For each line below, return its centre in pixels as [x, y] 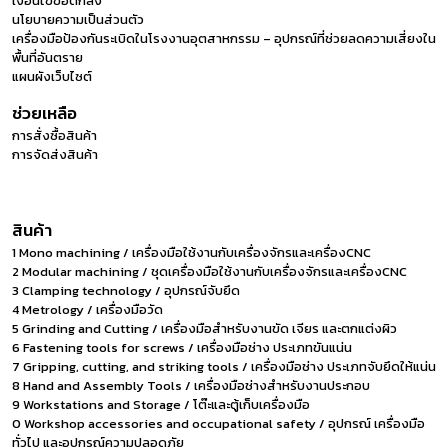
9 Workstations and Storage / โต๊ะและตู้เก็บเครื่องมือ [161, 405]
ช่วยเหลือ [44, 113]
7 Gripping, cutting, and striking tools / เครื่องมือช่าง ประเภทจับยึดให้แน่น [224, 367]
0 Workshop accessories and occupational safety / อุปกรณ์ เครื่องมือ [218, 424]
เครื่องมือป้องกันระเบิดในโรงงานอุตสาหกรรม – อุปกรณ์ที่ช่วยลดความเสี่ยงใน [224, 39]
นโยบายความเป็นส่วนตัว [78, 20]
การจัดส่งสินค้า [55, 155]
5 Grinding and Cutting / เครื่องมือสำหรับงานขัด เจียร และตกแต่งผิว [204, 329]
